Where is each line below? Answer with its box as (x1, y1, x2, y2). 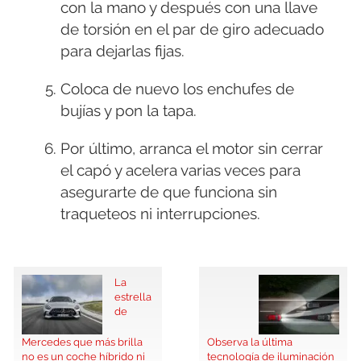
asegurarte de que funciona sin (60, 183, 277, 201)
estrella (114, 290, 151, 304)
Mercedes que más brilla (22, 335, 143, 349)
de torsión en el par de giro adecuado (60, 20, 324, 39)
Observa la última (206, 335, 293, 349)
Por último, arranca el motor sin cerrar (60, 139, 323, 158)
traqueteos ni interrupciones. (60, 205, 260, 223)
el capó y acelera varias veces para (60, 161, 301, 180)
